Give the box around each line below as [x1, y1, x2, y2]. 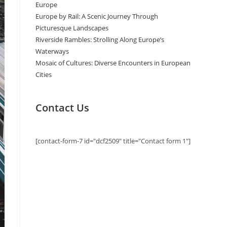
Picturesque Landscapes [35, 23, 108, 32]
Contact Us [35, 101, 89, 115]
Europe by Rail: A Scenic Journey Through [35, 12, 158, 21]
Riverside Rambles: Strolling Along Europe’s [35, 35, 164, 44]
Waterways [35, 47, 69, 56]
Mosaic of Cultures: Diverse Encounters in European [35, 58, 191, 67]
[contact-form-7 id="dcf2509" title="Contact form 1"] [35, 136, 191, 145]
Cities [35, 70, 52, 79]
